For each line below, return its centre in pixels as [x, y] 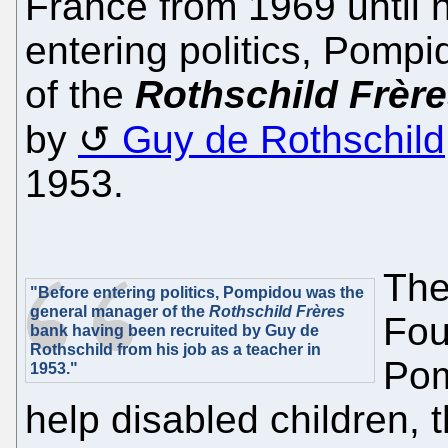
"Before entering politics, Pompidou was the [197, 293]
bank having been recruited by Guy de [174, 331]
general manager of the [119, 312]
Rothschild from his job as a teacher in [175, 350]
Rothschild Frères [277, 312]
